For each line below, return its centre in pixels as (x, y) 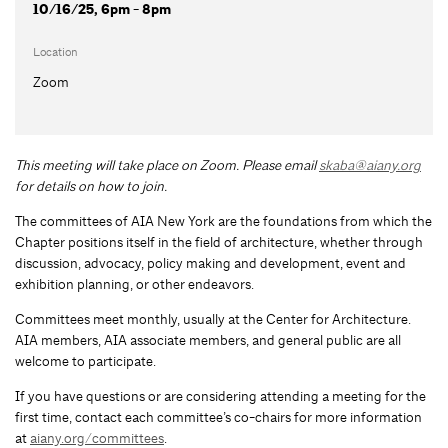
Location (55, 51)
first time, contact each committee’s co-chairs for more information (218, 416)
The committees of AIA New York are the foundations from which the (223, 220)
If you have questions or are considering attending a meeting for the (220, 395)
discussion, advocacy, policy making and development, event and (210, 262)
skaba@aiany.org (370, 164)
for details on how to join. (92, 185)
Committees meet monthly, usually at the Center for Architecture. (213, 318)
